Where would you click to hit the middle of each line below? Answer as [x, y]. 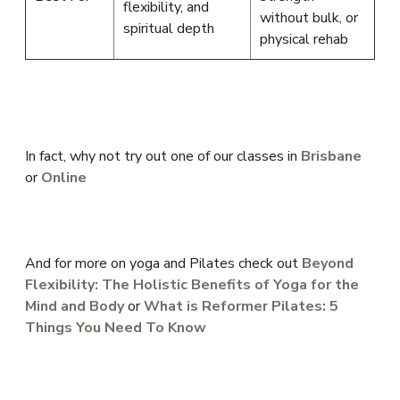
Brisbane [331, 156]
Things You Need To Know [116, 328]
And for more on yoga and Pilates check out [163, 263]
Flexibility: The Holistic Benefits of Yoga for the [192, 285]
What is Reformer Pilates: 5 [241, 306]
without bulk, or [309, 18]
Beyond [328, 263]
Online [64, 178]
